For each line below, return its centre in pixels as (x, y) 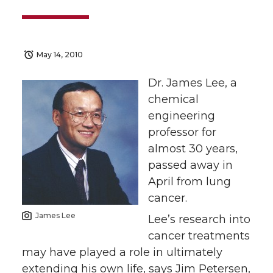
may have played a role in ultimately (122, 253)
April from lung (190, 182)
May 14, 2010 (60, 55)
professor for (182, 133)
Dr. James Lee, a (193, 83)
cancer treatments (199, 236)
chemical (173, 100)
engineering (182, 116)
